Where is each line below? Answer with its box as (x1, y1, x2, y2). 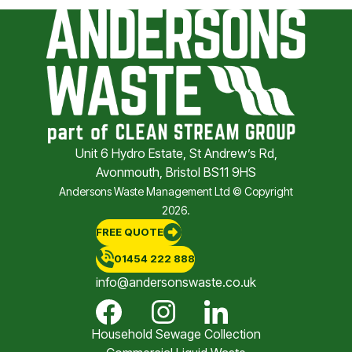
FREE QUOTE (96, 225, 163, 239)
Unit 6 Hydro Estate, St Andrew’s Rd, (75, 145, 277, 161)
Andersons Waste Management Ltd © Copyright (59, 184, 293, 198)
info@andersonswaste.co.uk (96, 273, 256, 290)
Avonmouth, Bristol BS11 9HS (96, 163, 256, 180)
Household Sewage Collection (91, 326, 261, 343)
